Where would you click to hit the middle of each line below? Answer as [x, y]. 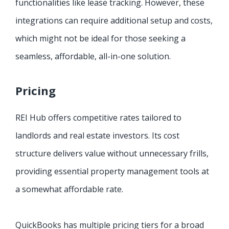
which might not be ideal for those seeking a [100, 39]
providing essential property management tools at [112, 171]
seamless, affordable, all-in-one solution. [93, 56]
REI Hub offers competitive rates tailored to [98, 118]
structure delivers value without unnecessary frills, [112, 154]
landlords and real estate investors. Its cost [97, 136]
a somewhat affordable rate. [69, 189]
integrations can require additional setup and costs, [114, 21]
